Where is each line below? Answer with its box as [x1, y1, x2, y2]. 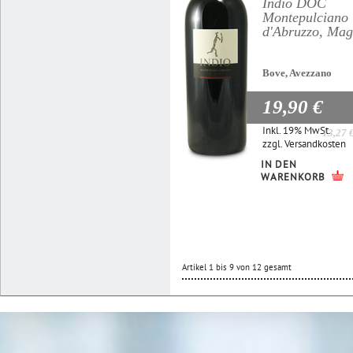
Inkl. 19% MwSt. [262, 123, 331, 137]
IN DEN [261, 157, 297, 171]
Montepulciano [262, 9, 348, 25]
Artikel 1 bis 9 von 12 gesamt [182, 261, 292, 273]
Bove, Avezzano [262, 66, 332, 79]
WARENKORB [261, 169, 326, 184]
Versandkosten [284, 136, 346, 150]
